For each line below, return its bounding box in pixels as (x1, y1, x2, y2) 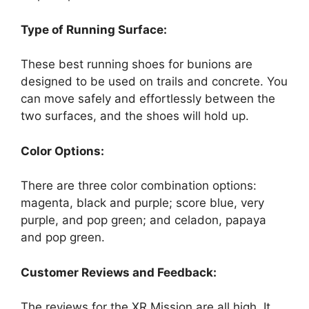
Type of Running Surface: (21, 22, 167, 37)
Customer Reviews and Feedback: (21, 265, 217, 279)
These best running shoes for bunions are (21, 57, 252, 72)
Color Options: (21, 143, 104, 158)
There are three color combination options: (21, 179, 257, 193)
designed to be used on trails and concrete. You (21, 74, 288, 89)
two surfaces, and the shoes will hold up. (21, 109, 249, 123)
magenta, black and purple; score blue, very (21, 196, 264, 210)
